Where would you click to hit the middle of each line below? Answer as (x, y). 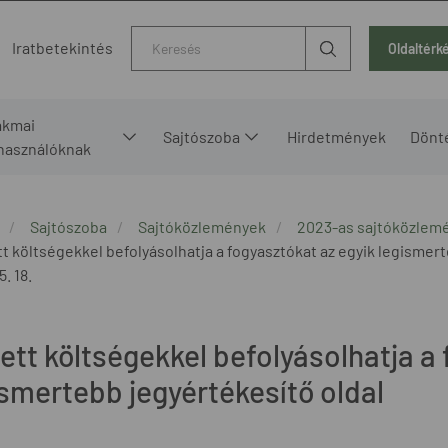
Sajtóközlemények (202, 226)
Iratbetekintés (62, 48)
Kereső (157, 38)
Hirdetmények (337, 136)
